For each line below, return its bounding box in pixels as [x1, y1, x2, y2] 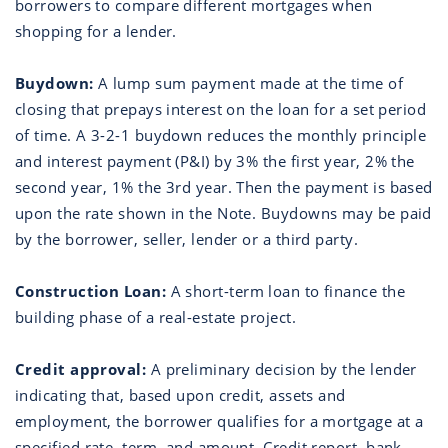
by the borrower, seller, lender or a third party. [15, 229, 359, 249]
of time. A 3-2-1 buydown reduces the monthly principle [15, 125, 427, 145]
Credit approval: [15, 359, 147, 379]
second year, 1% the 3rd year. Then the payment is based [15, 177, 433, 197]
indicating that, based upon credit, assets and [15, 385, 346, 405]
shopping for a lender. [15, 21, 177, 41]
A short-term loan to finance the [166, 281, 405, 301]
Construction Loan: [15, 281, 167, 301]
